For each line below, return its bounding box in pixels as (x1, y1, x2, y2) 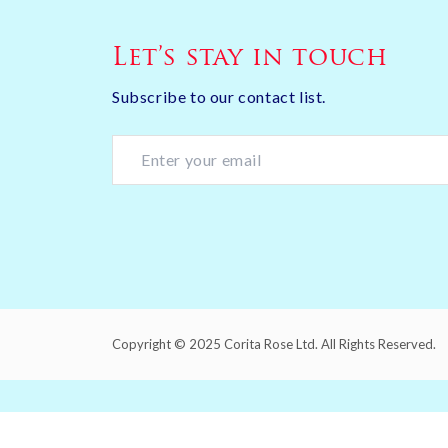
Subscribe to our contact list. (112, 87, 326, 107)
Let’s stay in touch (112, 46, 388, 72)
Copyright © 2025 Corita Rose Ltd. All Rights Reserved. (112, 335, 436, 352)
